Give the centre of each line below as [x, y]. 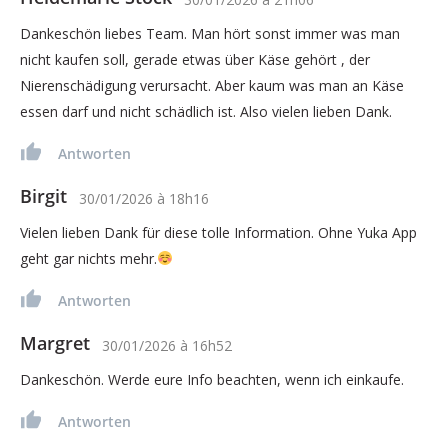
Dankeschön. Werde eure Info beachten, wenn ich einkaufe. [212, 379]
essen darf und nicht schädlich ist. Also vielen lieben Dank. [206, 111]
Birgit [43, 195]
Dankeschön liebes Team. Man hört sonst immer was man [210, 33]
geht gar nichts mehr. [88, 258]
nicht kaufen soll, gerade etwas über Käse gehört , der [195, 59]
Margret [55, 342]
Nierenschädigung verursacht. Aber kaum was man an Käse [212, 85]
